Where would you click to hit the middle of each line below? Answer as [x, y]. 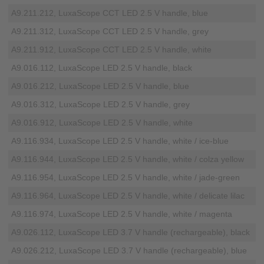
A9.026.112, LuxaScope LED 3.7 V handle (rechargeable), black [131, 232]
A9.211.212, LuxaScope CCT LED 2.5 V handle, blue [110, 13]
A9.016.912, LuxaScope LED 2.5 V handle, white [102, 123]
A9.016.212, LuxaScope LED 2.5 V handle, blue [100, 86]
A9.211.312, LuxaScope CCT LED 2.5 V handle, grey [110, 32]
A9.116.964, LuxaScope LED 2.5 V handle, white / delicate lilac [128, 196]
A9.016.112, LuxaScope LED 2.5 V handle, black [102, 68]
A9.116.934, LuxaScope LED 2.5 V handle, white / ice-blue [120, 141]
